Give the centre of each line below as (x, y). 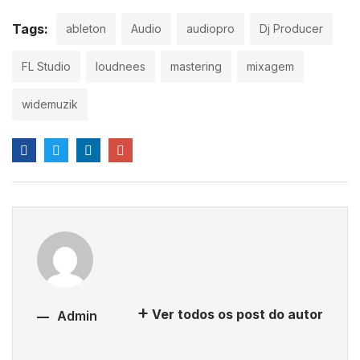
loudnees (121, 67)
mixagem (270, 67)
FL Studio (46, 67)
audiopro (211, 29)
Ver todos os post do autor (237, 315)
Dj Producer (291, 29)
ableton (86, 29)
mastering (196, 67)
